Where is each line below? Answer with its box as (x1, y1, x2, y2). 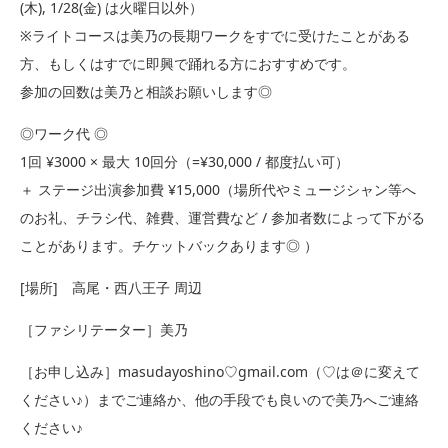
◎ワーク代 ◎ (20, 123, 108, 143)
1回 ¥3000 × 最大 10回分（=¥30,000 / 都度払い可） (20, 151, 349, 171)
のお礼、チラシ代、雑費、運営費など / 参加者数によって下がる (20, 207, 425, 227)
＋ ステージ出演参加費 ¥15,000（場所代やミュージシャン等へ (20, 179, 416, 199)
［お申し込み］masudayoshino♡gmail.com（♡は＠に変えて (20, 361, 420, 381)
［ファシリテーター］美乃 (20, 319, 188, 339)
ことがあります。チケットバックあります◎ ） (20, 235, 318, 255)
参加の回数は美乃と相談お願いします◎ (20, 81, 272, 101)
